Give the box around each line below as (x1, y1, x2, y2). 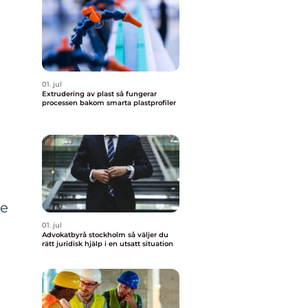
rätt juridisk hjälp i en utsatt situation (42, 239, 173, 248)
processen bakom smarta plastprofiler (42, 98, 176, 107)
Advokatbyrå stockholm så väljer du (42, 230, 128, 239)
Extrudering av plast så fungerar (42, 89, 116, 98)
